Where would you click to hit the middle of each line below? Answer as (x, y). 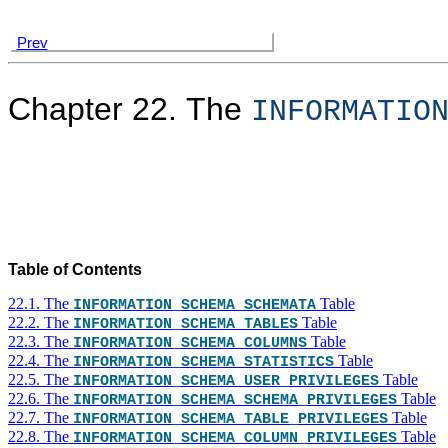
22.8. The (40, 437)
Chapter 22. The (129, 108)
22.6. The (40, 399)
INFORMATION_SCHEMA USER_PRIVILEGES (226, 381)
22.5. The (40, 380)
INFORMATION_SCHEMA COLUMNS (190, 343)
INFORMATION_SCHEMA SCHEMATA (194, 305)
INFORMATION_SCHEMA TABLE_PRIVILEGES (230, 419)
